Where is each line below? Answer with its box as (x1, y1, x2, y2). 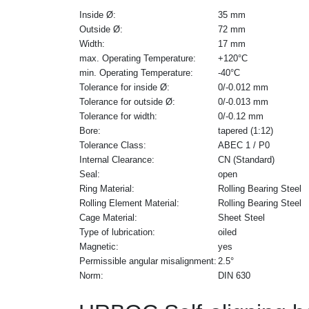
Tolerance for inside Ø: (79, 81, 170, 92)
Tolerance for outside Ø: (79, 96, 175, 107)
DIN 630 (218, 270, 250, 281)
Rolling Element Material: (79, 197, 179, 208)
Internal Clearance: (79, 154, 154, 165)
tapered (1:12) (218, 125, 273, 136)
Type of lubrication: (79, 226, 155, 237)
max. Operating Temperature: (79, 52, 196, 63)
